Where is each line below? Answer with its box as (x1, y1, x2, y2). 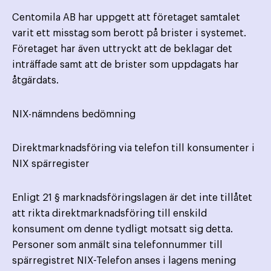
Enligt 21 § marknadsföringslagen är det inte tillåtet (12, 193, 252, 203)
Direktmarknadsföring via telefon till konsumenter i (12, 143, 255, 154)
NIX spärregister (12, 159, 90, 169)
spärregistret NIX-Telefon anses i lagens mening (12, 256, 236, 266)
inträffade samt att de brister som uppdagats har (12, 60, 239, 70)
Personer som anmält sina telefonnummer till (12, 240, 223, 250)
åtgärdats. (12, 76, 59, 86)
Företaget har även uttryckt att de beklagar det (12, 44, 232, 54)
